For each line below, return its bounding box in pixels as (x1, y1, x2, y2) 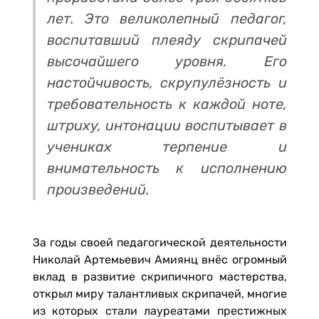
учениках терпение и (46, 138, 287, 155)
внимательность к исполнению (46, 159, 287, 177)
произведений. (46, 181, 150, 198)
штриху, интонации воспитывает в (46, 117, 287, 134)
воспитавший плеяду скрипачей (46, 31, 287, 48)
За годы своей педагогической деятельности (32, 236, 287, 249)
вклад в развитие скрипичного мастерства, (32, 270, 287, 283)
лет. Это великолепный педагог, (46, 10, 287, 27)
